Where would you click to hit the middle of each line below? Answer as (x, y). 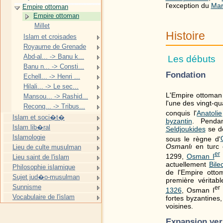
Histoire (185, 36)
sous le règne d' (193, 139)
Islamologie (29, 137)
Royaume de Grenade (55, 47)
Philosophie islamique (44, 167)
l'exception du (188, 5)
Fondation (186, 74)
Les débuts (192, 59)
